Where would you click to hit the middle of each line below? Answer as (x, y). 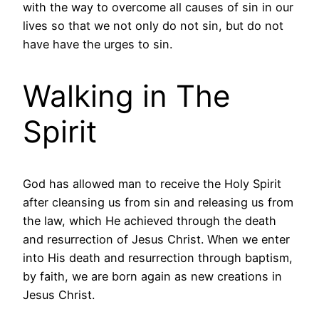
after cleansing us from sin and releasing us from (158, 202)
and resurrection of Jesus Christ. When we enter (156, 239)
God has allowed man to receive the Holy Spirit (152, 183)
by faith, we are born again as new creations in (152, 276)
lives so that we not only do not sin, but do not (153, 25)
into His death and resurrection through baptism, (158, 257)
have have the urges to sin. (98, 44)
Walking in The (126, 95)
